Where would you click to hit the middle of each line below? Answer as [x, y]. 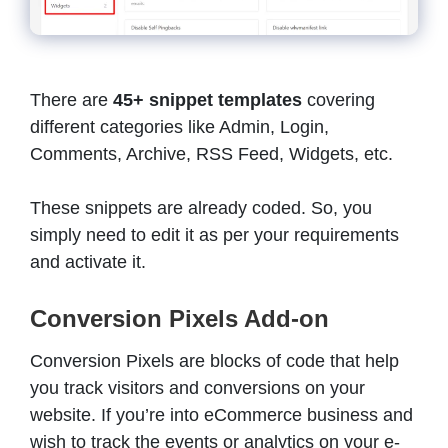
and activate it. [88, 261]
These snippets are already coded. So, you [201, 207]
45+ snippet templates [207, 99]
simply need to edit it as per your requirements [214, 234]
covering [338, 99]
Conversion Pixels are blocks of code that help [214, 360]
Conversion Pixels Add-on [179, 318]
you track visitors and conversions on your [197, 387]
